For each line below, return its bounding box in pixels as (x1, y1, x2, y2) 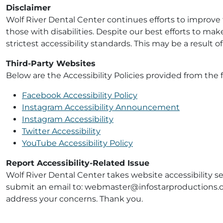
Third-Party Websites (6, 59, 96, 68)
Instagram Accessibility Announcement (22, 103, 180, 112)
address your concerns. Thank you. (6, 194, 143, 204)
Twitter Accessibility (22, 126, 101, 136)
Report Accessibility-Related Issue (6, 158, 149, 168)
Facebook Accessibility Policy (22, 91, 137, 100)
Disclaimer (6, 3, 51, 12)
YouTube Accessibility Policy (22, 138, 133, 148)
